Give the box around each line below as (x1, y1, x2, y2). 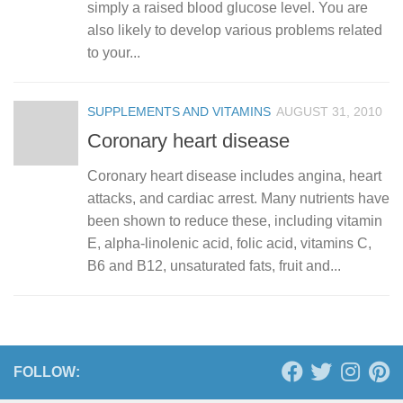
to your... (87, 44, 140, 60)
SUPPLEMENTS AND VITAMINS (87, 103, 271, 119)
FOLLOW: (13, 364, 80, 381)
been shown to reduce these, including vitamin (87, 213, 382, 229)
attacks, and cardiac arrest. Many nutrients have (87, 191, 390, 207)
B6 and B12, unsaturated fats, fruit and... (87, 258, 341, 274)
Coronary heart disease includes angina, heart (87, 168, 381, 184)
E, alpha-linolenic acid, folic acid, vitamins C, (87, 236, 372, 252)
